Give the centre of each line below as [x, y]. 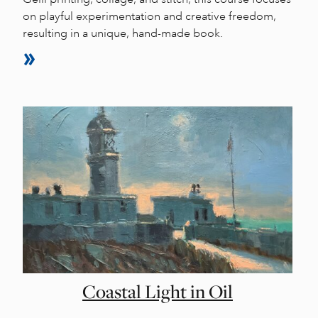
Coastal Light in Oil [158, 292]
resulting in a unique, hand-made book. [123, 33]
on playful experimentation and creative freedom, [149, 16]
